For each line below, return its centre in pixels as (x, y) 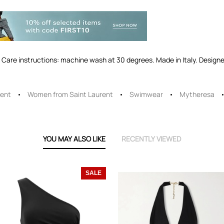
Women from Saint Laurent (70, 94)
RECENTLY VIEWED (151, 139)
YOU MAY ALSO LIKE (74, 139)
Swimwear (146, 94)
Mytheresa (197, 94)
